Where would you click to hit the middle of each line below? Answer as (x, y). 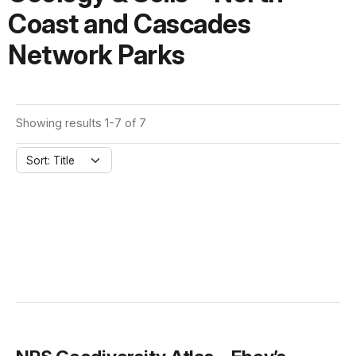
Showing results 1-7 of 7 (81, 123)
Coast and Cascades (129, 24)
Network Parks (97, 55)
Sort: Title (50, 161)
